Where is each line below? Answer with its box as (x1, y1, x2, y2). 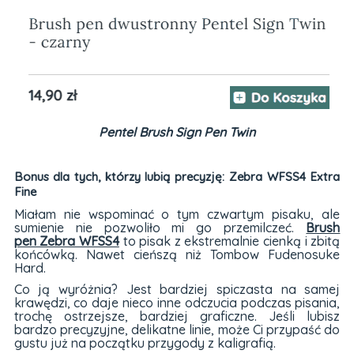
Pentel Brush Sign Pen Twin (98, 123, 255, 140)
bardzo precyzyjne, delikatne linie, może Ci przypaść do (13, 322, 341, 338)
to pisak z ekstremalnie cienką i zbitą (119, 233, 341, 250)
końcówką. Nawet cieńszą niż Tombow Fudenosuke (13, 247, 341, 263)
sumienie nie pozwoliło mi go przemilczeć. (13, 220, 307, 236)
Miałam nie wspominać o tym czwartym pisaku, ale (13, 206, 341, 223)
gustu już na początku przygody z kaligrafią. (13, 335, 276, 352)
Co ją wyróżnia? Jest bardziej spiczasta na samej (13, 281, 341, 298)
